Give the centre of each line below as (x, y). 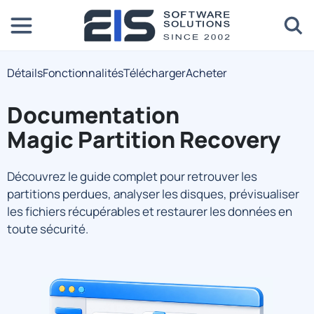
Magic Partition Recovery (144, 139)
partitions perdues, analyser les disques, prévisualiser (153, 194)
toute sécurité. (48, 229)
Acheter (206, 73)
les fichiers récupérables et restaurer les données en (150, 211)
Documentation (93, 115)
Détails (25, 73)
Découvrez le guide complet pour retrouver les (132, 176)
